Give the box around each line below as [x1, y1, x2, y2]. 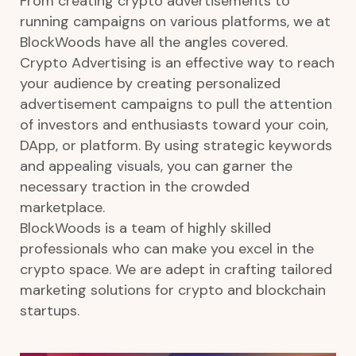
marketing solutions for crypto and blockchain [20, 281, 326, 300]
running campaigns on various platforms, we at [20, 12, 331, 31]
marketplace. [20, 198, 105, 217]
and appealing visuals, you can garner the [20, 157, 292, 176]
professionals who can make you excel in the [20, 239, 314, 258]
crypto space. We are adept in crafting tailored [20, 260, 332, 279]
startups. [20, 301, 79, 320]
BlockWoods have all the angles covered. [20, 33, 288, 52]
